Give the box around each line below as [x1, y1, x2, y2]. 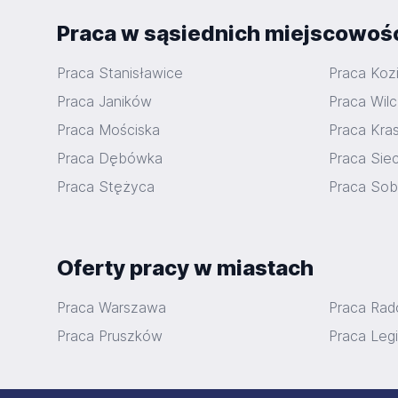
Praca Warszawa [57, 298, 166, 316]
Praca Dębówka [57, 149, 163, 167]
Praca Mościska [57, 121, 160, 139]
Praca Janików [57, 92, 152, 110]
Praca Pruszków [57, 327, 163, 345]
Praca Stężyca [57, 178, 155, 195]
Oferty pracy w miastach [57, 255, 314, 281]
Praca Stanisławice [57, 64, 183, 82]
